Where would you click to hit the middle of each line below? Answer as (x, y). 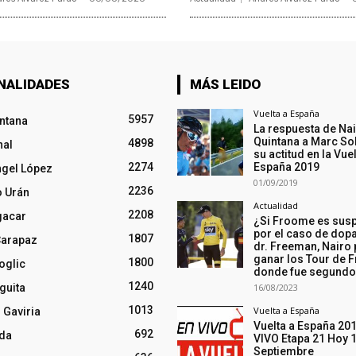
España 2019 (286, 167)
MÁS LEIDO (225, 85)
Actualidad (275, 206)
